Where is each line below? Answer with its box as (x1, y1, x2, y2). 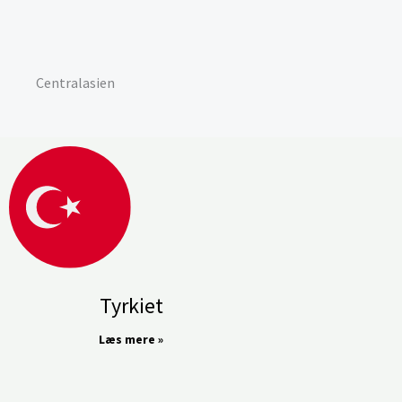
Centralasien (36, 74, 115, 92)
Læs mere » (99, 331, 164, 348)
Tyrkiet (99, 292, 163, 320)
